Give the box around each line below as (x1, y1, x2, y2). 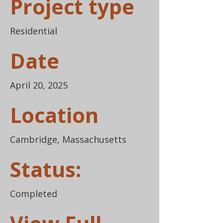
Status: (10, 155, 81, 183)
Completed (10, 188, 57, 200)
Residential (10, 25, 57, 37)
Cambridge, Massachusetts (10, 133, 126, 145)
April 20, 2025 (10, 79, 68, 91)
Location (10, 101, 99, 129)
